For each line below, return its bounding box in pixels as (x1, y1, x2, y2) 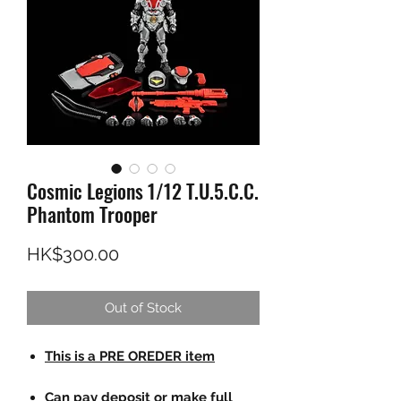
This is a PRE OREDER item (45, 348, 215, 365)
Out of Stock (105, 300, 182, 317)
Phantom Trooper (27, 200, 158, 229)
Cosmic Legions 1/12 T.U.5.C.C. (27, 176, 259, 206)
